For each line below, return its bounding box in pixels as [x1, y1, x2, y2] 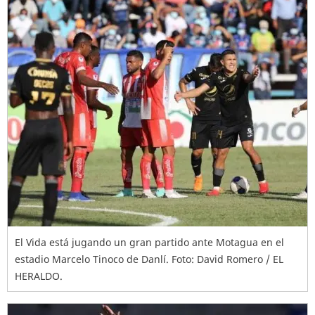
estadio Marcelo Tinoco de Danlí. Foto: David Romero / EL [15, 252, 283, 266]
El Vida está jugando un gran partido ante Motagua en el [15, 236, 284, 250]
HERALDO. [15, 269, 63, 283]
